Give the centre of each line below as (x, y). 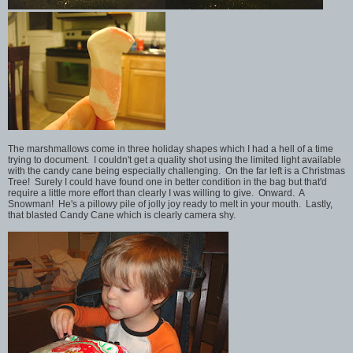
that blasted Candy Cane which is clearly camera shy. (122, 215)
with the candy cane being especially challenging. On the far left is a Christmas (176, 171)
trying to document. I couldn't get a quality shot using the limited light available (175, 160)
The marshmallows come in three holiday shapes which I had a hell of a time (171, 149)
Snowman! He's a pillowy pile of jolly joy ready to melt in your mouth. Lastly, (170, 204)
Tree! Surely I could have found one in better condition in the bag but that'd (167, 182)
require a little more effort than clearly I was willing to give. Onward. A (156, 193)
